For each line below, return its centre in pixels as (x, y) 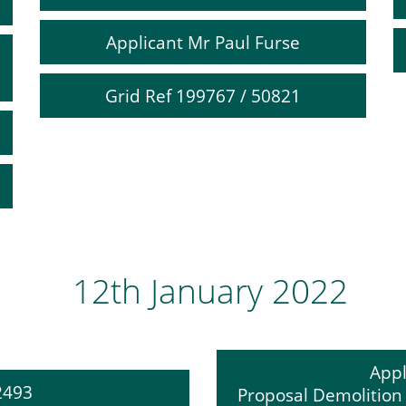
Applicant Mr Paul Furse (203, 42)
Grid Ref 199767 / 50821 (203, 96)
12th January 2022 (210, 290)
